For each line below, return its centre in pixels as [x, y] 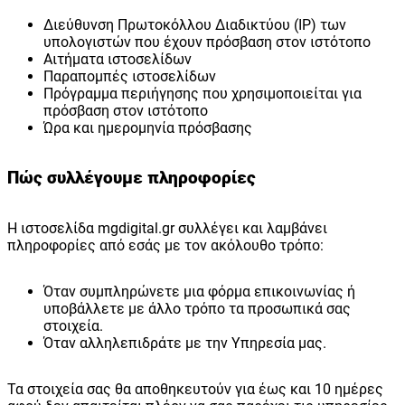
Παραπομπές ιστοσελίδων [130, 77]
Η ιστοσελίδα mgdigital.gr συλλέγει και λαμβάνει [167, 228]
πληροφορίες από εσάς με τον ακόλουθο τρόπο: [165, 245]
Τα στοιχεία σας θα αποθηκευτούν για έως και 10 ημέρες [195, 389]
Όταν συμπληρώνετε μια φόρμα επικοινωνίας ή [199, 291]
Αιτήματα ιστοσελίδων [118, 60]
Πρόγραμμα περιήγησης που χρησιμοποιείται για [202, 94]
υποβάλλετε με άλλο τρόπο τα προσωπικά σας [197, 308]
